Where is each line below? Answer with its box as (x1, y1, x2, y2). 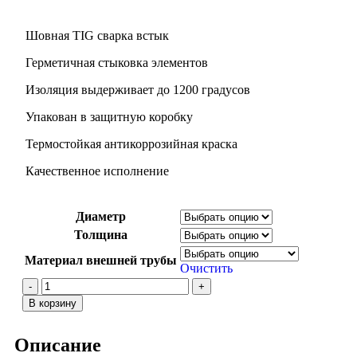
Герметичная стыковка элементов (22, 55, 208, 69)
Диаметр (76, 209, 126, 223)
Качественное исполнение (22, 163, 169, 178)
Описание (14, 334, 101, 355)
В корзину (29, 296, 76, 309)
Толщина (74, 227, 127, 241)
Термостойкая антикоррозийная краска (22, 136, 237, 151)
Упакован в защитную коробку (22, 109, 193, 124)
